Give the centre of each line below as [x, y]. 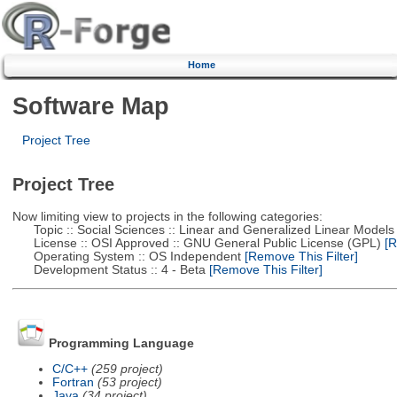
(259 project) [127, 369]
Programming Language [121, 344]
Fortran [73, 382]
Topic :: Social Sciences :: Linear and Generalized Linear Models [203, 230]
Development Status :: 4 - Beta [109, 269]
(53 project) [129, 382]
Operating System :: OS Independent [126, 256]
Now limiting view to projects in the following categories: [167, 216]
